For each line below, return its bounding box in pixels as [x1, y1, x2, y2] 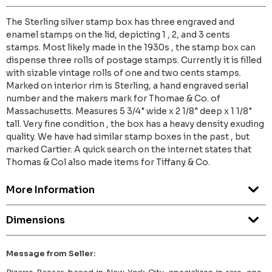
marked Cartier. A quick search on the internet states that [6, 144, 251, 155]
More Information [6, 183, 95, 197]
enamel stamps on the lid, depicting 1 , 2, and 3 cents [6, 29, 230, 41]
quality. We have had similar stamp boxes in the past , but [6, 131, 250, 143]
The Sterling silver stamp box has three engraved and [6, 16, 234, 28]
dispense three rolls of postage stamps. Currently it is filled [6, 55, 262, 66]
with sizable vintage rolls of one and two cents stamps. [6, 67, 241, 79]
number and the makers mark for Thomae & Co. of [6, 93, 220, 104]
